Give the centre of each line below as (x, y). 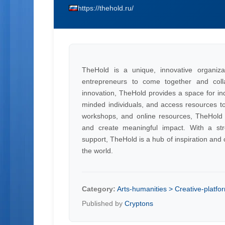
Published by (103, 203)
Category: (99, 189)
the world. (98, 151)
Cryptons (139, 203)
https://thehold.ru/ (106, 8)
